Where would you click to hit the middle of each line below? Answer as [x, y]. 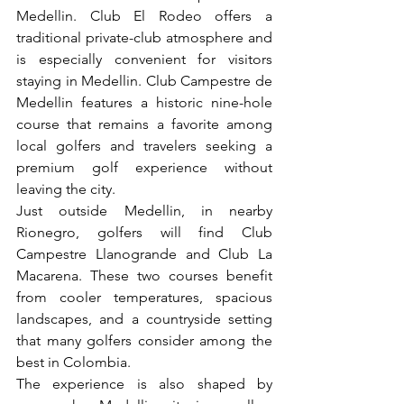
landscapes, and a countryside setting [144, 318]
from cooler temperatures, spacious [144, 297]
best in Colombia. [73, 362]
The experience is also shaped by [144, 383]
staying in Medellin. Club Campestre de [144, 80]
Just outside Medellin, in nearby [144, 210]
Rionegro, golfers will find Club [144, 232]
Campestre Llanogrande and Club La [144, 253]
